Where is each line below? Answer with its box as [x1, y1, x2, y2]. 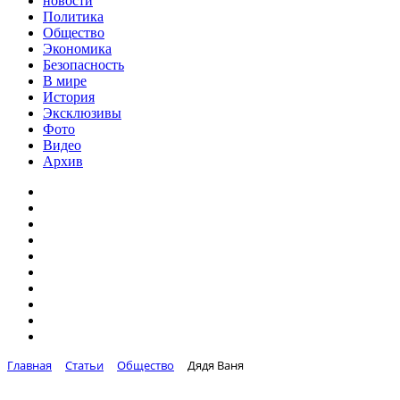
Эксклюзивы [43, 105, 121, 121]
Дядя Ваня [187, 357, 244, 373]
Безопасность [43, 57, 124, 72]
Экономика [43, 41, 112, 56]
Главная [7, 357, 52, 373]
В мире [43, 73, 87, 88]
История [43, 89, 95, 104]
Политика [43, 9, 104, 24]
